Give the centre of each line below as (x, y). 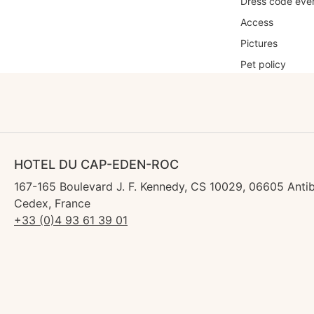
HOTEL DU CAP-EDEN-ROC (96, 164)
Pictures (259, 43)
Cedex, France (52, 203)
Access (257, 22)
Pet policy (263, 64)
